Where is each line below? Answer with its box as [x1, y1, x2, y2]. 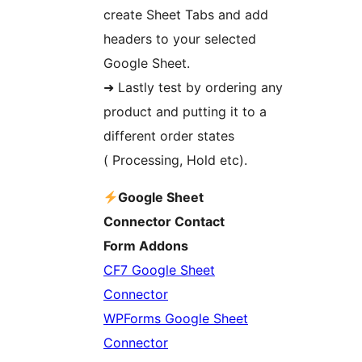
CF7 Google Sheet [103, 262, 215, 279]
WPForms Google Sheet [103, 310, 248, 327]
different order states [103, 128, 234, 145]
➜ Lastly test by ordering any [103, 79, 283, 96]
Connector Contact [103, 213, 225, 230]
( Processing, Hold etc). [103, 152, 247, 169]
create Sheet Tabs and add [103, 6, 268, 23]
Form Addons [103, 238, 188, 255]
